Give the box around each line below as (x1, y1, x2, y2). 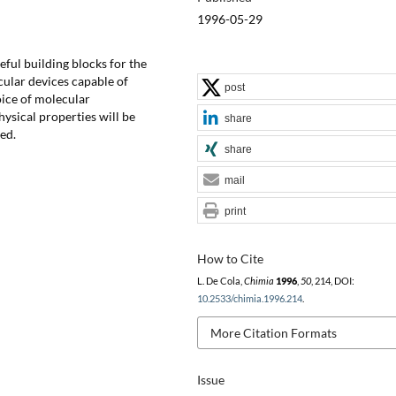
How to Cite (196, 250, 263, 266)
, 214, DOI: (310, 275, 354, 286)
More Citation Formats (209, 324, 337, 340)
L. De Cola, (196, 275, 244, 286)
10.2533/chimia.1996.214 (196, 293, 302, 304)
